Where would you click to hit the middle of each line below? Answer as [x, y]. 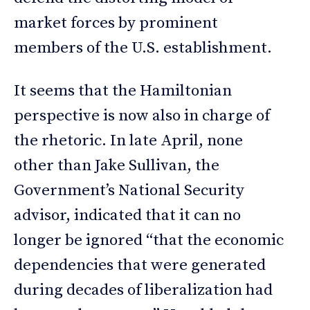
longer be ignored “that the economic [149, 241]
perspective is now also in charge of [142, 116]
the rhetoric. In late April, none [128, 141]
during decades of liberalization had [143, 291]
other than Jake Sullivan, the [117, 166]
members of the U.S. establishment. [143, 48]
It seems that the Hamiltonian [123, 91]
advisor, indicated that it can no [127, 216]
